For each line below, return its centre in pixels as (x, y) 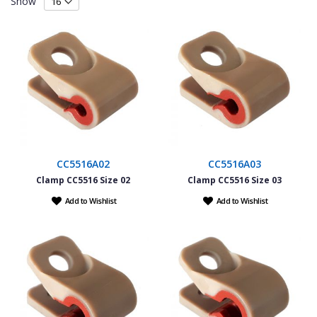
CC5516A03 (234, 163)
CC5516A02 (83, 163)
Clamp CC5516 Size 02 (83, 180)
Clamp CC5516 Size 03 (234, 180)
